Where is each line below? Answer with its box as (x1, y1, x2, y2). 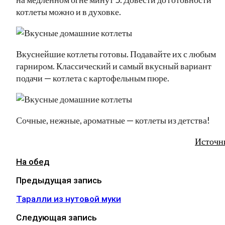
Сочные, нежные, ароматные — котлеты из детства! (16, 114, 210, 126)
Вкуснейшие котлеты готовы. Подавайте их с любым (16, 48, 216, 59)
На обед (16, 156, 50, 167)
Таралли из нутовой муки (16, 193, 121, 204)
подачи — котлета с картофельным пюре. (16, 72, 169, 83)
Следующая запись (16, 212, 97, 222)
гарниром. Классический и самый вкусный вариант (16, 60, 211, 71)
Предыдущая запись (16, 175, 102, 185)
